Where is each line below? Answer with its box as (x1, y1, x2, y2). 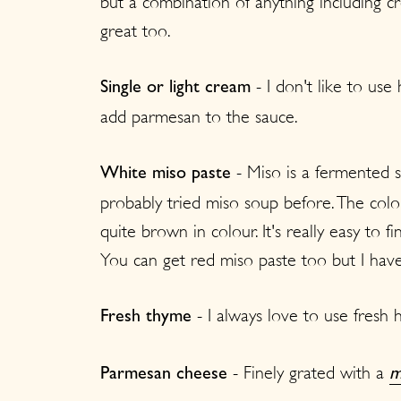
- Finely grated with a (227, 362, 389, 383)
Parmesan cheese (100, 365, 227, 384)
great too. (100, 20, 171, 41)
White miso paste (100, 165, 236, 183)
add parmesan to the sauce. (100, 106, 298, 127)
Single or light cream (100, 79, 251, 98)
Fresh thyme (100, 308, 192, 327)
